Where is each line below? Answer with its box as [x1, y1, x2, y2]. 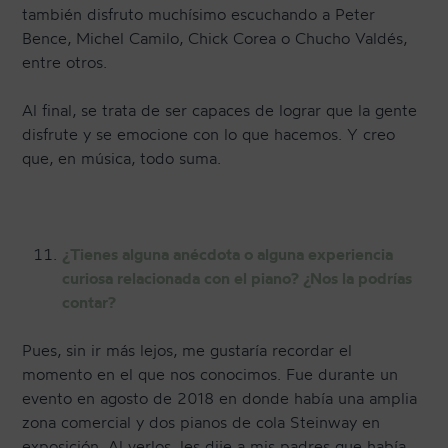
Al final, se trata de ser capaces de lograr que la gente [22, 100, 418, 121]
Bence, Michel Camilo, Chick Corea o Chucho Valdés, [22, 28, 408, 49]
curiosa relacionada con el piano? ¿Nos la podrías [62, 268, 413, 289]
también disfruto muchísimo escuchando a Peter [22, 4, 376, 25]
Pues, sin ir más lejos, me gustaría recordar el [22, 340, 353, 361]
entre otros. [22, 52, 108, 73]
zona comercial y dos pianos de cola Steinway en [22, 412, 381, 433]
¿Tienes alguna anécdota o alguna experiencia [62, 244, 394, 265]
